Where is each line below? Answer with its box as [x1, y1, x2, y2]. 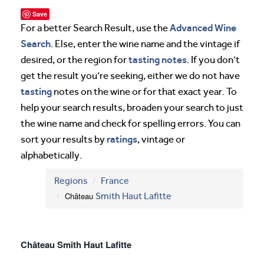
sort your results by [21, 134, 107, 145]
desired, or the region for [21, 54, 128, 65]
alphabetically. [21, 150, 82, 161]
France [101, 175, 129, 187]
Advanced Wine [170, 22, 236, 34]
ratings [107, 133, 137, 145]
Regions [54, 175, 88, 187]
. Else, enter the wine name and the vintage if [51, 38, 240, 49]
